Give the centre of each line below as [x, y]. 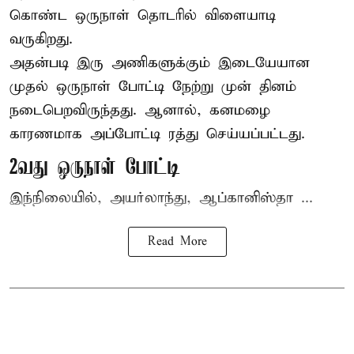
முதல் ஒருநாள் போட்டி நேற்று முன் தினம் [153, 87]
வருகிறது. [41, 40]
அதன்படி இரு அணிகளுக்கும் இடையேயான [160, 63]
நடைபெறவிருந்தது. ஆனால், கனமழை [140, 111]
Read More [177, 242]
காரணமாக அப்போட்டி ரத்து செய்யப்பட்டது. [157, 134]
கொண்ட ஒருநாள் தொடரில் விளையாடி [143, 16]
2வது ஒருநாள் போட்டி [95, 168]
